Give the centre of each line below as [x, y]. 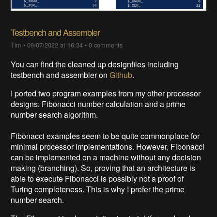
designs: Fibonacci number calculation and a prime [98, 104]
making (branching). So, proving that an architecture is [103, 168]
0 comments [106, 45]
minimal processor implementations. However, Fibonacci [108, 147]
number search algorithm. [54, 115]
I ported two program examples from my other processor [106, 93]
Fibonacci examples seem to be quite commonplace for [105, 136]
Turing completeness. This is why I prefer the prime [98, 189]
